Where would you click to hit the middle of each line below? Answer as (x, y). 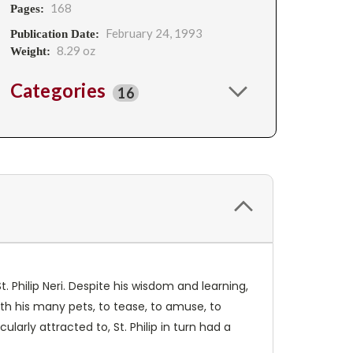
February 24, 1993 (154, 33)
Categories (60, 90)
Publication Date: (54, 34)
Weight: (30, 51)
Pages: (27, 9)
